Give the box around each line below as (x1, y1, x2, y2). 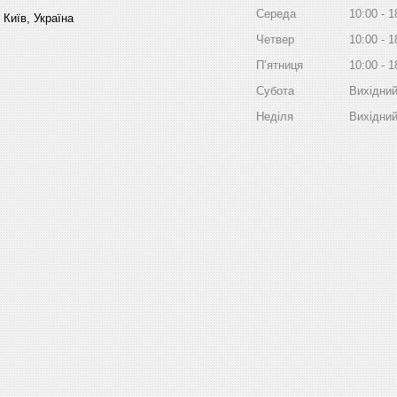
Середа (256, 6, 296, 20)
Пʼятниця (256, 58, 303, 72)
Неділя (256, 109, 293, 123)
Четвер (256, 32, 294, 46)
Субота (256, 83, 294, 97)
